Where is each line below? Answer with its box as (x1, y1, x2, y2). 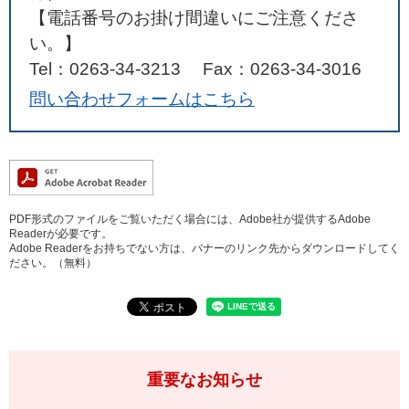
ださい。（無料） (9, 257, 97, 269)
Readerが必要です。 (9, 227, 112, 240)
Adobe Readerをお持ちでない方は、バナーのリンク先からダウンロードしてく (9, 242, 400, 255)
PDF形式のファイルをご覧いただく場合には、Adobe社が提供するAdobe (9, 213, 371, 225)
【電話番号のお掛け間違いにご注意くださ (29, 8, 359, 27)
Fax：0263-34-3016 (203, 59, 362, 79)
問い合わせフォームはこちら (29, 89, 255, 109)
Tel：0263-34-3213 (29, 59, 181, 79)
